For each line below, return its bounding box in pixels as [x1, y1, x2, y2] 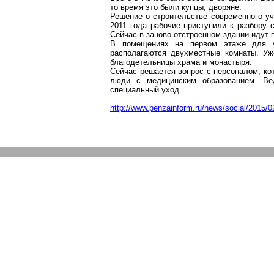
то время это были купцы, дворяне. [110, 2, 242, 12]
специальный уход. [110, 85, 182, 94]
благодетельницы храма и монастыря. [110, 57, 252, 67]
